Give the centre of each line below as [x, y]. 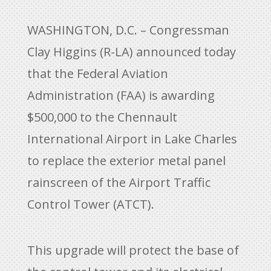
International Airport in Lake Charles [132, 139]
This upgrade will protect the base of [133, 250]
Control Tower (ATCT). [90, 204]
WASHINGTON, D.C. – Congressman [128, 30]
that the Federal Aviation [97, 73]
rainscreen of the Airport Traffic [119, 182]
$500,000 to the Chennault [102, 117]
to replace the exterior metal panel [126, 161]
